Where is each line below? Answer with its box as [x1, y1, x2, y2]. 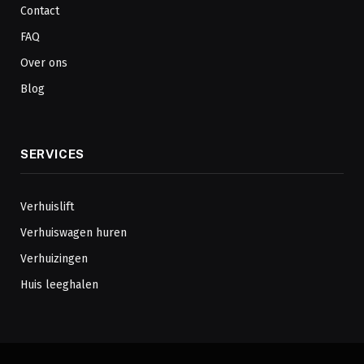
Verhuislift [20, 200, 74, 214]
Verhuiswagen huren [20, 226, 127, 240]
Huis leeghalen [20, 278, 98, 292]
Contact [20, 4, 59, 19]
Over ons [20, 56, 67, 71]
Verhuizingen [20, 252, 88, 266]
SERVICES [20, 147, 84, 162]
